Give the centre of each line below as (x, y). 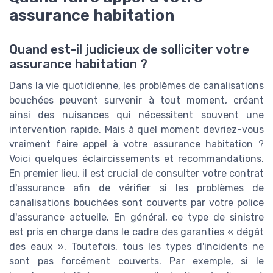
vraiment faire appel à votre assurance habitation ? (136, 144)
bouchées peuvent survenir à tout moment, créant (136, 101)
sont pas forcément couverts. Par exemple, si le (136, 261)
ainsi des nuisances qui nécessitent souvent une (136, 115)
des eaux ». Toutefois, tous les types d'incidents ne (136, 247)
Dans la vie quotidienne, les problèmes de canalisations (136, 86)
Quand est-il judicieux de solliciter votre (129, 50)
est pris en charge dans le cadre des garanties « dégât (136, 232)
